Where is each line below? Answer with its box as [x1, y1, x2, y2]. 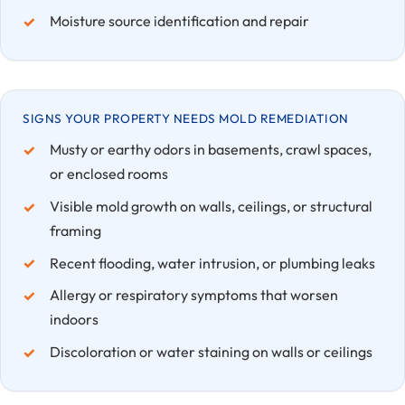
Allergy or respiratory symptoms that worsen [49, 286, 338, 305]
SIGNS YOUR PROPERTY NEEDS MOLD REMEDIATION [23, 110, 349, 127]
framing [49, 221, 101, 240]
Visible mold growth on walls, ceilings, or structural [49, 196, 372, 215]
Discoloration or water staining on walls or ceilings [49, 343, 372, 362]
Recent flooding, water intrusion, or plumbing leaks [49, 253, 375, 272]
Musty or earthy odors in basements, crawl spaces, [49, 139, 372, 158]
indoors [49, 310, 99, 329]
